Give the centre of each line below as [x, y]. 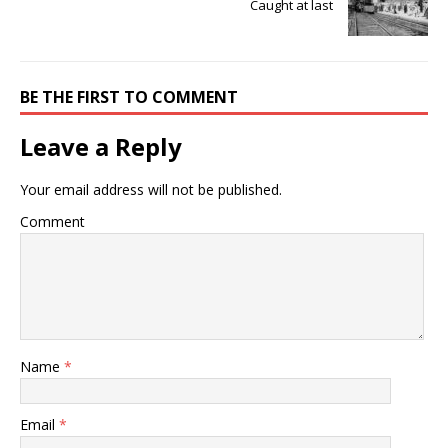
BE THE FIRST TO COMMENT [129, 97]
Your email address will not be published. [151, 190]
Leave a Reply [101, 147]
